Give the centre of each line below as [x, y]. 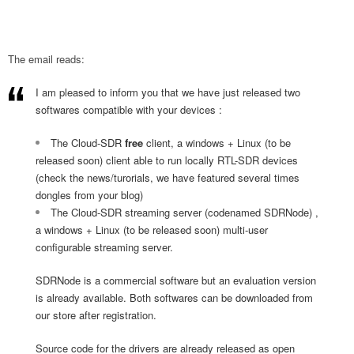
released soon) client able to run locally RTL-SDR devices [167, 160]
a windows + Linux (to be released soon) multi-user [152, 230]
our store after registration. [96, 315]
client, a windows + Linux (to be [218, 143]
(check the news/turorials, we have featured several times [168, 177]
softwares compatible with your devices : [129, 109]
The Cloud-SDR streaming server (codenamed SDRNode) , [185, 212]
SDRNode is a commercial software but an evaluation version [176, 280]
